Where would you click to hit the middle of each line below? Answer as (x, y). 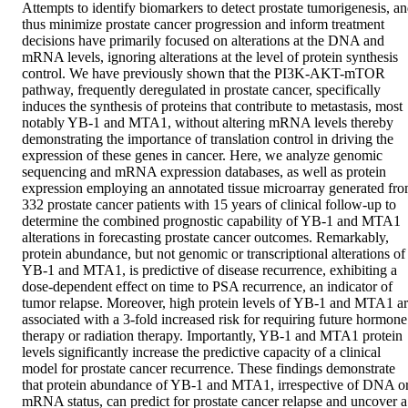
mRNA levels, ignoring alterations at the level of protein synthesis (210, 57)
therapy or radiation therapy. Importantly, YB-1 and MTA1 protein (212, 336)
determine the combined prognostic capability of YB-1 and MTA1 (211, 221)
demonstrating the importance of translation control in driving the (208, 139)
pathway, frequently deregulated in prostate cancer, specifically (201, 90)
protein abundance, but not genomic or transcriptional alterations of (214, 254)
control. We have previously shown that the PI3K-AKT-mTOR (204, 74)
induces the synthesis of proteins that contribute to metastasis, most (212, 107)
